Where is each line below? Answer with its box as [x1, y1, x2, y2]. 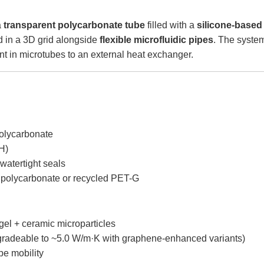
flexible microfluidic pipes [100, 34, 213, 45]
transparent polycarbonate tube [4, 19, 145, 30]
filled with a [145, 19, 197, 30]
